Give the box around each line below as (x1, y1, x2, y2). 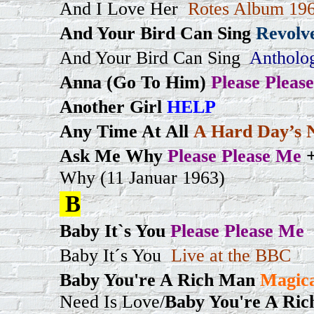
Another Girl (60, 96, 162, 117)
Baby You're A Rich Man (60, 269, 255, 290)
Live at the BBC (166, 245, 291, 266)
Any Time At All (60, 121, 189, 142)
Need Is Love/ (60, 291, 165, 312)
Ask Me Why (60, 145, 163, 166)
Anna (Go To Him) (60, 71, 206, 93)
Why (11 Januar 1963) (60, 167, 225, 188)
